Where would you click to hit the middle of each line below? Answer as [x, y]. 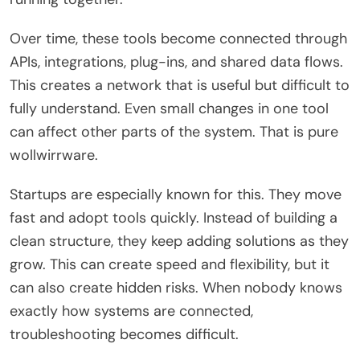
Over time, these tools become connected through [178, 38]
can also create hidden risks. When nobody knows [176, 287]
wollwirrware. [54, 155]
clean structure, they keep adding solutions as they [179, 241]
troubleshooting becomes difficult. [124, 334]
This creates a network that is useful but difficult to [180, 85]
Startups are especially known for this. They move [176, 194]
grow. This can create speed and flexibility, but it [170, 264]
